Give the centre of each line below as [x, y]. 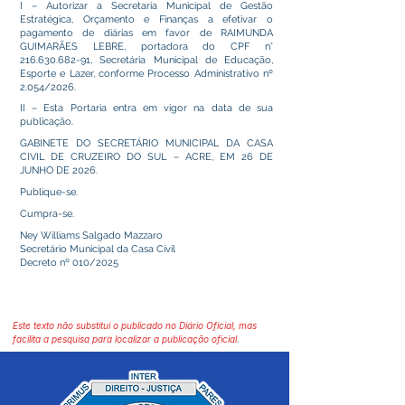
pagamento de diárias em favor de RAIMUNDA [146, 33]
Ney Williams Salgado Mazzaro [91, 235]
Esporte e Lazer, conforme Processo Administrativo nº [146, 73]
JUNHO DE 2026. [59, 171]
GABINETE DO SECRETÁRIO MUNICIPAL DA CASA [146, 144]
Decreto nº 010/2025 [69, 262]
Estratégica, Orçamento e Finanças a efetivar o [146, 19]
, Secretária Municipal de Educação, [182, 60]
